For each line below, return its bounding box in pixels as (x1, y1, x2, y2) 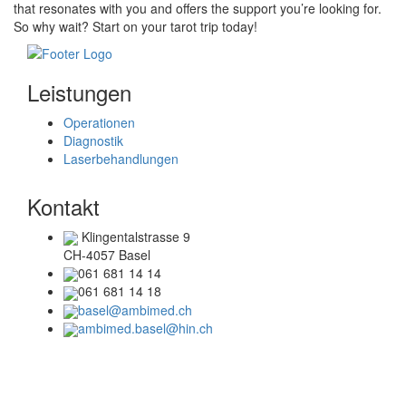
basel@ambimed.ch (78, 300, 192, 319)
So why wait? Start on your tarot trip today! (14, 16, 257, 35)
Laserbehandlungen (63, 149, 179, 168)
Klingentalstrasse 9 (78, 227, 190, 246)
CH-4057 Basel (63, 245, 150, 264)
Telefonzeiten (27, 360, 154, 392)
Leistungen (27, 75, 131, 108)
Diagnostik (63, 130, 123, 150)
